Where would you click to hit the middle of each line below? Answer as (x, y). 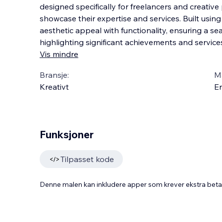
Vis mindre (59, 54)
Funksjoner (67, 134)
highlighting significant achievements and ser (123, 42)
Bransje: (54, 75)
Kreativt (54, 87)
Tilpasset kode (87, 159)
